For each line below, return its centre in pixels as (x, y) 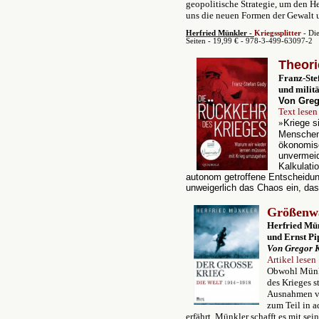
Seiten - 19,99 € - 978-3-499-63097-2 (249, 41)
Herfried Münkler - (220, 33)
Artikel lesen (292, 260)
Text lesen (298, 111)
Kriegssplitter (278, 33)
